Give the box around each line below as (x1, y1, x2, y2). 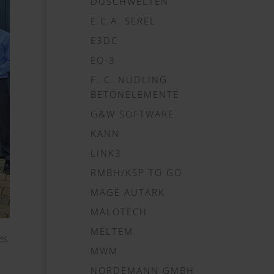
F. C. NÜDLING (91, 73, 168, 86)
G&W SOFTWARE (91, 108, 174, 120)
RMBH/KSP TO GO (91, 166, 182, 179)
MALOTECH (91, 206, 147, 218)
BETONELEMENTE (91, 88, 179, 100)
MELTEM (91, 225, 133, 237)
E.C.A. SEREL (91, 15, 156, 27)
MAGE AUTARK (91, 186, 165, 198)
